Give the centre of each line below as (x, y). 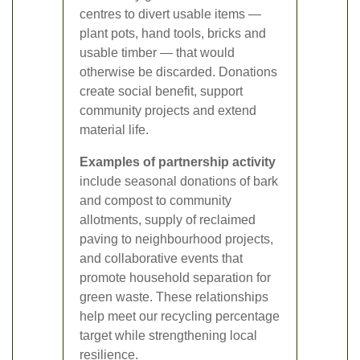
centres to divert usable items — (170, 14)
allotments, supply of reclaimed (168, 220)
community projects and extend (168, 111)
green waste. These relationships (174, 297)
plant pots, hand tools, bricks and (173, 34)
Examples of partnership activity (178, 162)
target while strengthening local (168, 336)
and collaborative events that (161, 259)
